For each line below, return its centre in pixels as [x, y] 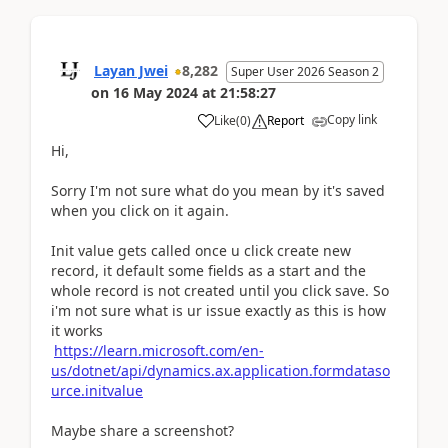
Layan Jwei [131, 70]
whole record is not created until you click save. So [220, 290]
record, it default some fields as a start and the [208, 270]
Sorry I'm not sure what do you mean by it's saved [218, 190]
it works [77, 330]
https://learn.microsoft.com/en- [159, 350]
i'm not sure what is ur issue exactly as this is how [218, 310]
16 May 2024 [155, 92]
